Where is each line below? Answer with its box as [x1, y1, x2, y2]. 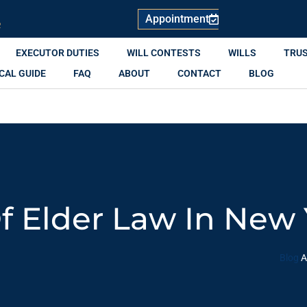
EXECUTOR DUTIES [15, 47, 99, 58]
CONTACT [177, 68, 221, 79]
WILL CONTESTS [126, 47, 201, 58]
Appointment [145, 12, 209, 25]
